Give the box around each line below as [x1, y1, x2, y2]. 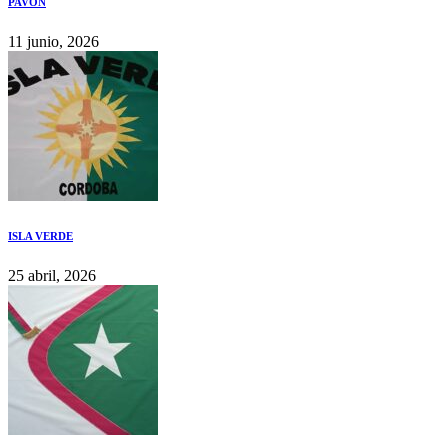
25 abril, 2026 [8, 267, 96, 285]
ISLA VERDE [8, 230, 73, 243]
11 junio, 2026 [8, 33, 99, 51]
